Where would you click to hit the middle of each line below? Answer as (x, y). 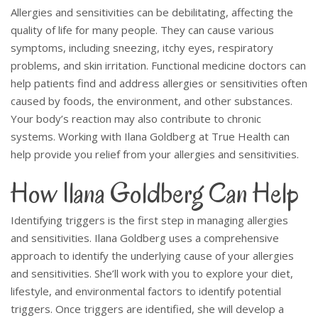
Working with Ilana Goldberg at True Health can (174, 136)
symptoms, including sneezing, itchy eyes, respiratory (142, 47)
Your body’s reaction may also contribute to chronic (136, 118)
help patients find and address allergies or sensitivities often (159, 83)
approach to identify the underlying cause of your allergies (152, 255)
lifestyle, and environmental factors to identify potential (146, 291)
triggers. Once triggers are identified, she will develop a (147, 308)
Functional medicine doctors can (229, 65)
